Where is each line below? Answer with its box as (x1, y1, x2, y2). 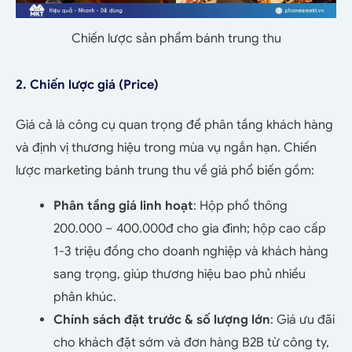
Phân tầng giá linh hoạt (53, 198, 193, 214)
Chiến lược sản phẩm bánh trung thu (71, 31, 281, 47)
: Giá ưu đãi (270, 312, 335, 328)
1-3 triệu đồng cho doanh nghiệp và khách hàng (53, 244, 328, 260)
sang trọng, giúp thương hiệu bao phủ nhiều (53, 266, 306, 283)
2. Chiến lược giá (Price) (16, 77, 159, 93)
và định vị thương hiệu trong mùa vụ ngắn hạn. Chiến (16, 140, 317, 156)
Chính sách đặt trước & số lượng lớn (53, 312, 270, 328)
